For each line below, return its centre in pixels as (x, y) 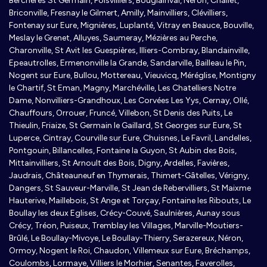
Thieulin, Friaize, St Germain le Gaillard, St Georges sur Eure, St (125, 126)
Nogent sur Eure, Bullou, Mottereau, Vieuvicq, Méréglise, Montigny (132, 76)
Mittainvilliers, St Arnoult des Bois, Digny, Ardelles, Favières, (119, 163)
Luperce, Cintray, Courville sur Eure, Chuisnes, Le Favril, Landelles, (130, 138)
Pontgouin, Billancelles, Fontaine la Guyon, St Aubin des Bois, (123, 151)
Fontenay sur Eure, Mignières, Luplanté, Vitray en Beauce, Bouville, (131, 26)
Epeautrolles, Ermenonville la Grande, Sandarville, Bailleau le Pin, (128, 63)
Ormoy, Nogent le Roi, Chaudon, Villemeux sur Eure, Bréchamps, (130, 251)
